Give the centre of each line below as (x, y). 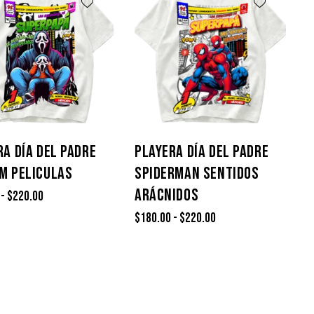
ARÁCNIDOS (167, 195)
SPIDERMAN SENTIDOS (197, 173)
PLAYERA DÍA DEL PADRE (202, 151)
